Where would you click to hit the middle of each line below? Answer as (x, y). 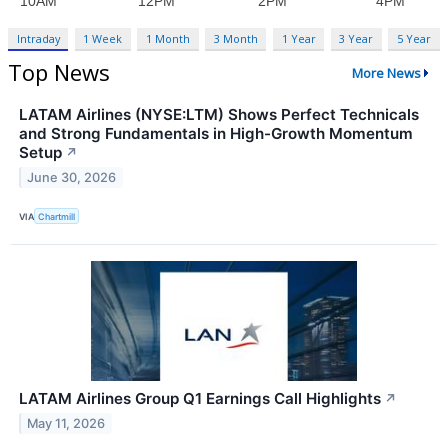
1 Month (168, 39)
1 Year (298, 39)
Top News (59, 72)
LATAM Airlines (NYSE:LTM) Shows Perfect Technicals (219, 114)
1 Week (103, 39)
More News (386, 72)
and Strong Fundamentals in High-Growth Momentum (216, 133)
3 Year (356, 39)
